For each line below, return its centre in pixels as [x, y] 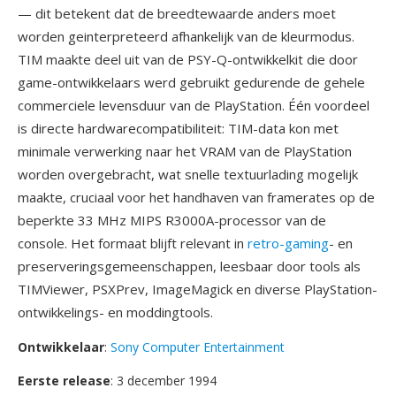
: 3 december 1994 [164, 381]
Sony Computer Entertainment [198, 347]
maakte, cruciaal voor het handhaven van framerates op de [196, 197]
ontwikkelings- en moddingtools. [115, 312]
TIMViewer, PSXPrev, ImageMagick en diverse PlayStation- [198, 289]
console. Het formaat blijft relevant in [133, 243]
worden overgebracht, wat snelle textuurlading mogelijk [188, 174]
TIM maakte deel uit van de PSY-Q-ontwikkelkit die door [188, 59]
